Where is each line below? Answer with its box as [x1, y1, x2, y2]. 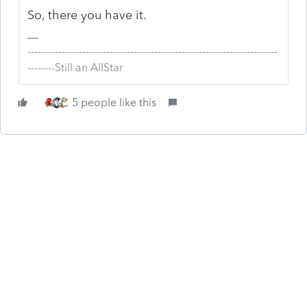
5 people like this [72, 95, 156, 109]
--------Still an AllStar [27, 60, 124, 74]
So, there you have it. [27, 7, 147, 23]
